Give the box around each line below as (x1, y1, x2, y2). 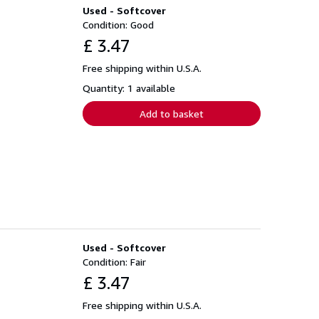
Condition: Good (83, 18, 154, 31)
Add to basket (140, 107, 204, 120)
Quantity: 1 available (83, 81, 175, 94)
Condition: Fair (83, 255, 146, 268)
